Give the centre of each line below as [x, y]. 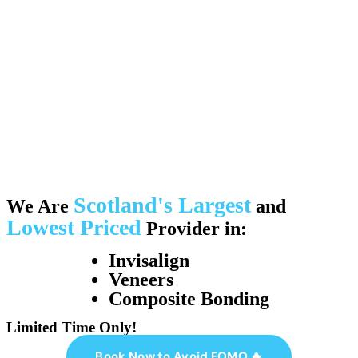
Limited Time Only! [72, 328]
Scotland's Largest [162, 205]
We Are [40, 207]
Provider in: [194, 229]
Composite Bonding [189, 299]
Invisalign [149, 261]
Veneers [141, 280]
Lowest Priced [74, 228]
